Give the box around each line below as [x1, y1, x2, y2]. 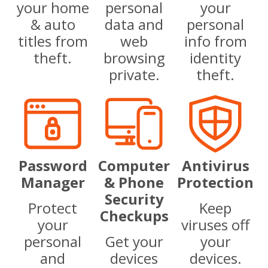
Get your [105, 231, 163, 251]
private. [108, 64, 160, 84]
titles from [17, 31, 88, 51]
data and [105, 14, 163, 34]
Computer [98, 155, 170, 175]
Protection [177, 172, 254, 192]
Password [18, 155, 87, 175]
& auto [30, 14, 75, 34]
